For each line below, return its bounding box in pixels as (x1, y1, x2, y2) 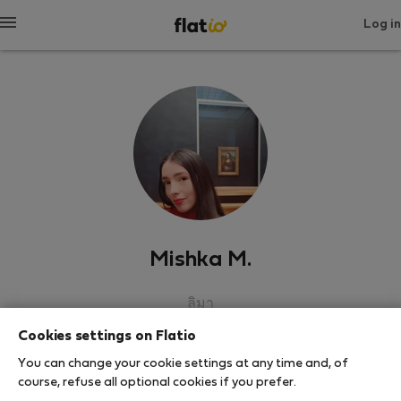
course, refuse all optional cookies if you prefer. (18, 376, 296, 388)
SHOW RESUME (147, 345, 254, 357)
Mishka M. (149, 251, 252, 270)
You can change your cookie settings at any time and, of (18, 357, 348, 370)
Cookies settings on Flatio (18, 329, 196, 343)
